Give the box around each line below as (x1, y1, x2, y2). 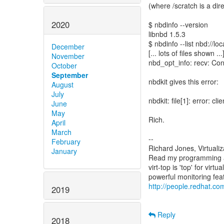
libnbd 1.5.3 (148, 29, 185, 39)
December (51, 41, 84, 51)
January (51, 145, 77, 156)
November (51, 50, 84, 61)
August (51, 79, 73, 89)
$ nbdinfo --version (148, 19, 208, 29)
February (51, 136, 80, 146)
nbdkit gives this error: (148, 76, 218, 86)
